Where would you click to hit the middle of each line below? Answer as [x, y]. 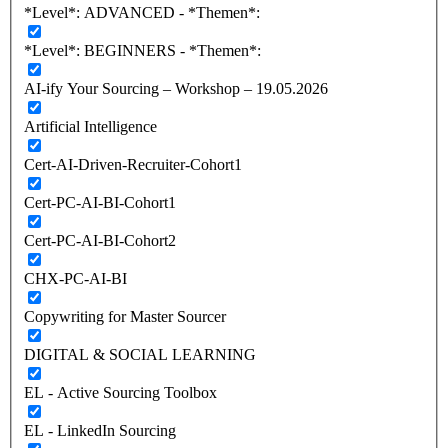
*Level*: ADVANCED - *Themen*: [142, 12]
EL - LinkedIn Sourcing [100, 430]
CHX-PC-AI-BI [75, 278]
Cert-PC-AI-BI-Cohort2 [100, 240]
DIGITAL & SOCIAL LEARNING [140, 354]
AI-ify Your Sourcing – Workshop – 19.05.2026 [176, 88]
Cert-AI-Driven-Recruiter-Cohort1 [133, 164]
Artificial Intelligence [90, 126]
